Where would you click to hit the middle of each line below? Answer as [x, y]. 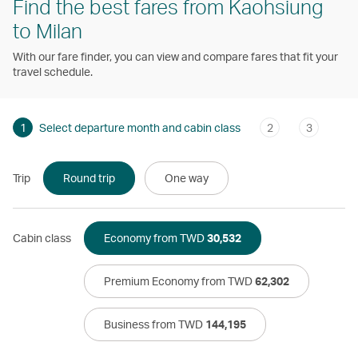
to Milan [48, 30]
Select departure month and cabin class [140, 127]
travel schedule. [53, 71]
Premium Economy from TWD [179, 280]
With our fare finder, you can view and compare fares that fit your [175, 56]
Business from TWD [155, 324]
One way [187, 177]
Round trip [89, 177]
